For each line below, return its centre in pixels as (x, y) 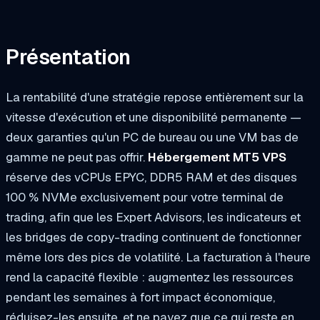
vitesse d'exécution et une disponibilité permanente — (154, 117)
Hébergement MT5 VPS (217, 157)
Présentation (68, 57)
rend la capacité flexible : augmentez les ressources (150, 277)
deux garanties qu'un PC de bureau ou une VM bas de (152, 137)
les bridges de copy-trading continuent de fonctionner (154, 237)
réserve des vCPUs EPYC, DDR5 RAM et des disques (151, 177)
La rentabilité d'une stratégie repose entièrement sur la (155, 97)
